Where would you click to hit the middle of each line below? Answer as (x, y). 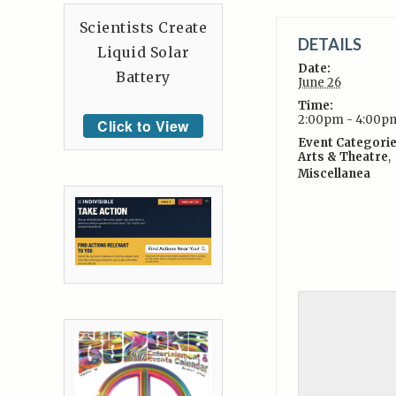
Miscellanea (334, 174)
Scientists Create (143, 28)
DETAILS (329, 44)
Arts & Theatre (343, 157)
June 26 (319, 83)
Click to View (143, 126)
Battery (143, 77)
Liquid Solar (143, 53)
